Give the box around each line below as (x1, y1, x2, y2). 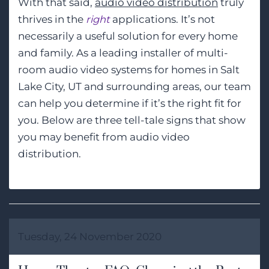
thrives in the (18, 13, 86, 25)
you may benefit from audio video (18, 130, 190, 143)
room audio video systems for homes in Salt (18, 63, 240, 76)
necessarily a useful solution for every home (18, 29, 238, 42)
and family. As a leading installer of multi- (18, 46, 228, 59)
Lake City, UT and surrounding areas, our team (18, 80, 251, 92)
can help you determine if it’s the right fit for (18, 97, 241, 109)
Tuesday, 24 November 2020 (18, 231, 162, 243)
